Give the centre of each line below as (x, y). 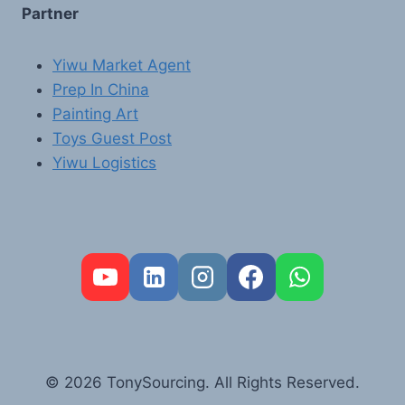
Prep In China (101, 89)
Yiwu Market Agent (122, 65)
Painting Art (95, 114)
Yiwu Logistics (104, 163)
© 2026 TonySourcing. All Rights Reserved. (202, 383)
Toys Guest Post (112, 138)
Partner (50, 14)
